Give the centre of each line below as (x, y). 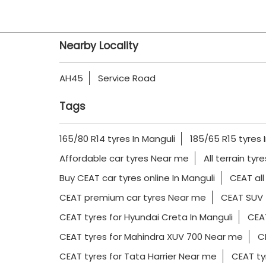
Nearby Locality (99, 46)
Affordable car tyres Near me (124, 159)
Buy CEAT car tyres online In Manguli (137, 178)
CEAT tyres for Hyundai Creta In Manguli (146, 217)
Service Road (126, 78)
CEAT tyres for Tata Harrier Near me (138, 256)
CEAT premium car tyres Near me (132, 198)
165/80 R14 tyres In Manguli (117, 139)
